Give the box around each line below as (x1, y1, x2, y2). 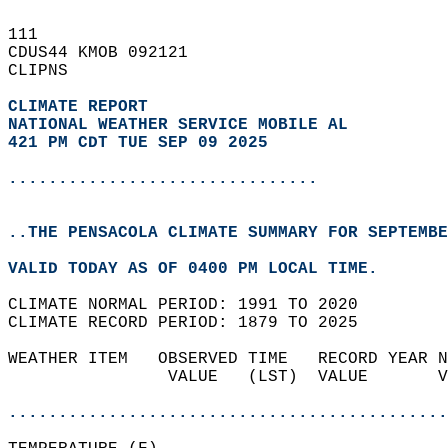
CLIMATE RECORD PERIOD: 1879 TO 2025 (8, 314, 378, 332)
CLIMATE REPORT (8, 98, 158, 116)
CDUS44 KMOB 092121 (8, 44, 208, 62)
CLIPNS (8, 62, 88, 80)
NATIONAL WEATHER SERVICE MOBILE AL (8, 116, 348, 134)
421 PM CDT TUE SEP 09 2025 (8, 134, 268, 152)
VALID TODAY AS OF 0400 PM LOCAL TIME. (8, 260, 398, 278)
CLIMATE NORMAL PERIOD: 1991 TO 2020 (8, 296, 378, 314)
